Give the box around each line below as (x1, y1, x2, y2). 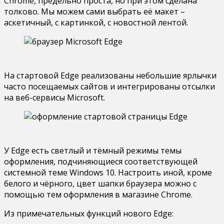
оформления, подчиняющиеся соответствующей (4, 155, 197, 167)
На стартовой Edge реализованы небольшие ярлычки (4, 69, 216, 81)
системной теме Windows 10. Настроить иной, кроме (4, 166, 212, 178)
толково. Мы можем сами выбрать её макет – (4, 5, 185, 17)
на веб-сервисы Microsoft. (4, 91, 105, 103)
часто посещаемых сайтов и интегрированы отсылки (4, 80, 215, 92)
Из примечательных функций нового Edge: (4, 207, 173, 219)
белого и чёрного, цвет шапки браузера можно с (4, 177, 196, 189)
